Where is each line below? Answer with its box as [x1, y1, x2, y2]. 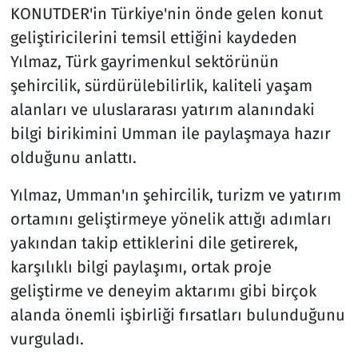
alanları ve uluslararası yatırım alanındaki [10, 99, 315, 119]
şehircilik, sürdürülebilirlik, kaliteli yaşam [10, 75, 312, 95]
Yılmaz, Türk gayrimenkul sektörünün [10, 51, 279, 71]
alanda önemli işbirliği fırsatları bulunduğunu [10, 304, 345, 324]
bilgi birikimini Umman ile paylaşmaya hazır [10, 123, 331, 143]
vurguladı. [10, 328, 84, 348]
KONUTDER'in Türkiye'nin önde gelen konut [10, 3, 323, 23]
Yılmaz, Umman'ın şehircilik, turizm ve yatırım [10, 185, 341, 205]
